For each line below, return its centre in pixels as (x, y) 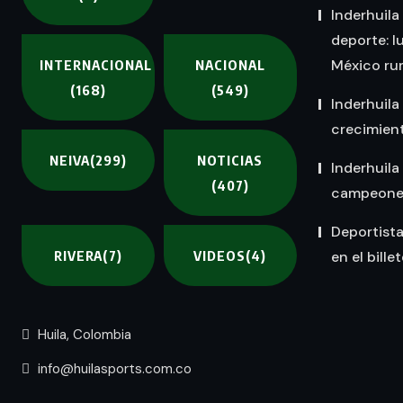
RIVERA (79, 255)
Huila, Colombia (83, 335)
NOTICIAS (230, 160)
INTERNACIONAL (96, 65)
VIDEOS (220, 255)
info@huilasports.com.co (113, 369)
